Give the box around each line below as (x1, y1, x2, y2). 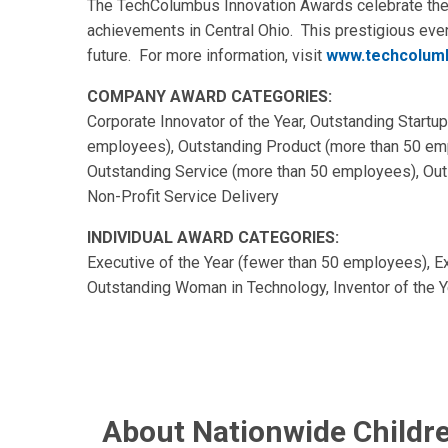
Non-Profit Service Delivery (87, 186, 279, 206)
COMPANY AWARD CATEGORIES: (87, 86, 332, 106)
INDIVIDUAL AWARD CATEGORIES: (87, 227, 339, 247)
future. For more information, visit (87, 45, 326, 65)
